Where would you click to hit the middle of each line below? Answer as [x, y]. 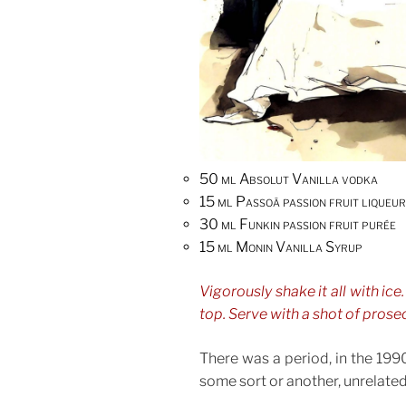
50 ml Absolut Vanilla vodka [289, 179]
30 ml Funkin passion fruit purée [298, 224]
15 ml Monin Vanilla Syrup [281, 246]
